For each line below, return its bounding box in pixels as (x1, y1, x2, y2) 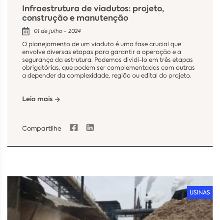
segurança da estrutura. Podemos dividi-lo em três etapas (22, 55, 193, 64)
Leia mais (22, 95, 53, 104)
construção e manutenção (22, 12, 128, 24)
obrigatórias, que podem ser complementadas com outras (22, 63, 195, 72)
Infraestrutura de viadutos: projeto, (22, 2, 164, 14)
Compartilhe (22, 124, 61, 133)
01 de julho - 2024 (34, 27, 81, 35)
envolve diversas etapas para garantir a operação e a (22, 48, 181, 56)
